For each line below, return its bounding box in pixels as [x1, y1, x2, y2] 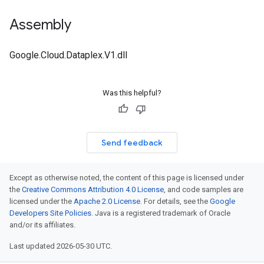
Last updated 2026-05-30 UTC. [9, 242, 112, 250]
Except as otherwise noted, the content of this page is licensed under [9, 173, 244, 182]
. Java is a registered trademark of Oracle [91, 209, 230, 217]
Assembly [9, 16, 71, 34]
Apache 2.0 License [74, 197, 140, 206]
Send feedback [101, 137, 163, 148]
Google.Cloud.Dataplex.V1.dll [9, 49, 127, 61]
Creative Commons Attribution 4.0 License [22, 185, 164, 194]
